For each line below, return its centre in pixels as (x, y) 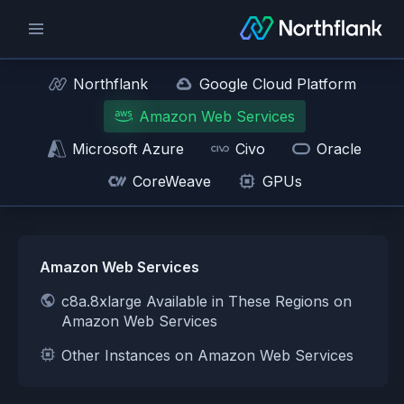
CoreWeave (171, 181)
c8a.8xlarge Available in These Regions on (207, 301)
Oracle (339, 149)
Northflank (110, 84)
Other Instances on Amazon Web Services (207, 355)
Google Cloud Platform (277, 84)
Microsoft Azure (128, 149)
